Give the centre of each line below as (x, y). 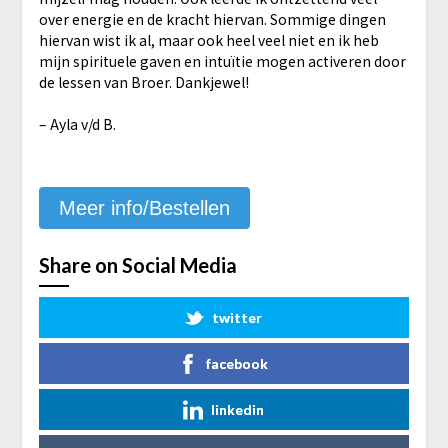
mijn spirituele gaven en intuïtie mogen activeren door (222, 60)
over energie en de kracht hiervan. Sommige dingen (212, 18)
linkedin (237, 409)
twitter (237, 317)
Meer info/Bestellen (144, 207)
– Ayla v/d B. (77, 123)
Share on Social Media (137, 264)
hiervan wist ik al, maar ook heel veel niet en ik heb (208, 39)
